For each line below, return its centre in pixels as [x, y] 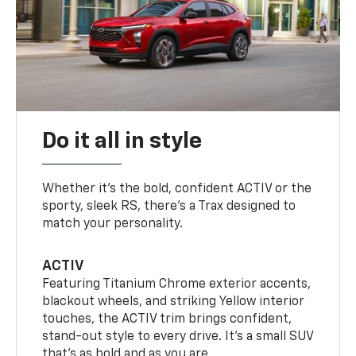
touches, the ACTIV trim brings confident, [167, 319]
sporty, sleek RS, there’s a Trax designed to [169, 206]
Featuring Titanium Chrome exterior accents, [177, 284]
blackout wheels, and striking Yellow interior [174, 302]
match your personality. [113, 224]
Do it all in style [122, 141]
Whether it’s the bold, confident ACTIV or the [177, 189]
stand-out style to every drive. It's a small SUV [178, 337]
